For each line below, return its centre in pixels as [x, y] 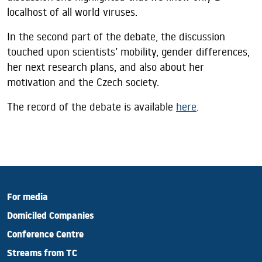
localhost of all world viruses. [72, 12]
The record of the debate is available [92, 107]
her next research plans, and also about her [106, 67]
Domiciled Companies [50, 218]
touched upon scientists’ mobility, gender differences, [128, 52]
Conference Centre [45, 236]
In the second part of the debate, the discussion [116, 37]
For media [27, 199]
